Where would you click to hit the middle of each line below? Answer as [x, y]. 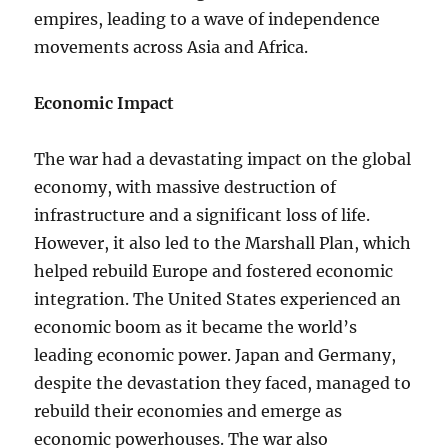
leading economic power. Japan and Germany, [215, 355]
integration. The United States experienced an [218, 299]
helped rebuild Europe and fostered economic [214, 271]
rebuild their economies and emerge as [188, 411]
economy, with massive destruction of [185, 187]
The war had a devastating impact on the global [223, 159]
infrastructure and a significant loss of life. [202, 215]
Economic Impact [104, 103]
